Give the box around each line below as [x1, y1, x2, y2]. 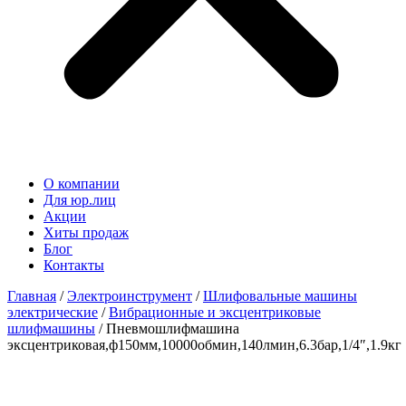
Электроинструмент [67, 288, 192, 304]
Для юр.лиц [43, 192, 116, 208]
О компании [43, 176, 120, 191]
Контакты [43, 257, 104, 273]
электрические [7, 304, 98, 320]
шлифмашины [7, 321, 95, 336]
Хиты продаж [43, 225, 129, 240]
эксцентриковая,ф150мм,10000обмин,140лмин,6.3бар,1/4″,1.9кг [7, 337, 401, 353]
